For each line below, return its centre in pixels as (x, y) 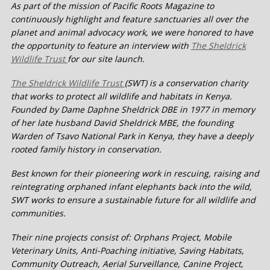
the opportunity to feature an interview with (101, 46)
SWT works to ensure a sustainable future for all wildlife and (133, 200)
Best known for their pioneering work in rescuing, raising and (135, 174)
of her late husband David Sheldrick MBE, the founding (122, 123)
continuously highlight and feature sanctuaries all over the (130, 19)
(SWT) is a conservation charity (186, 83)
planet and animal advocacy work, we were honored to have (132, 33)
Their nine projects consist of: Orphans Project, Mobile (121, 237)
